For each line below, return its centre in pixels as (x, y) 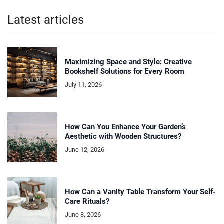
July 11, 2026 (83, 84)
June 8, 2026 (83, 214)
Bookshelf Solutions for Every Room (125, 71)
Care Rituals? (87, 201)
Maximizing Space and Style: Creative (128, 62)
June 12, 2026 (85, 149)
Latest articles (46, 20)
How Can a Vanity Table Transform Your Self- (140, 192)
